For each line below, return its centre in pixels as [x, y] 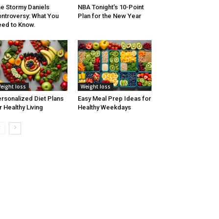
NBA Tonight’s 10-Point [110, 7]
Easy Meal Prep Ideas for [114, 99]
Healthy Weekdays [104, 108]
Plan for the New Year [109, 16]
